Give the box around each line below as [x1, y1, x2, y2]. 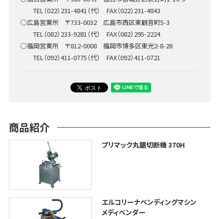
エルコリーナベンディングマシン [101, 197, 197, 207]
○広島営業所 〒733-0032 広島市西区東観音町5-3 [20, 17, 170, 27]
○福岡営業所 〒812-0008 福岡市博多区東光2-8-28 [20, 41, 173, 50]
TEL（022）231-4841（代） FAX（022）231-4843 [20, 5, 160, 15]
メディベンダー [101, 207, 146, 218]
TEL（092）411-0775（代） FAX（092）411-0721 [20, 52, 160, 62]
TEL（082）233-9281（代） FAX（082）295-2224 [20, 29, 160, 39]
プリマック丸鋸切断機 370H [101, 139, 185, 150]
